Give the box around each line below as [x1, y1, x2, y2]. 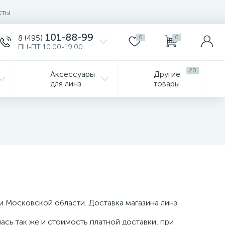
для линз [50, 79, 81, 88]
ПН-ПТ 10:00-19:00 [18, 43, 83, 51]
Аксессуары [50, 69, 95, 79]
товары [154, 79, 180, 88]
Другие [154, 69, 180, 79]
